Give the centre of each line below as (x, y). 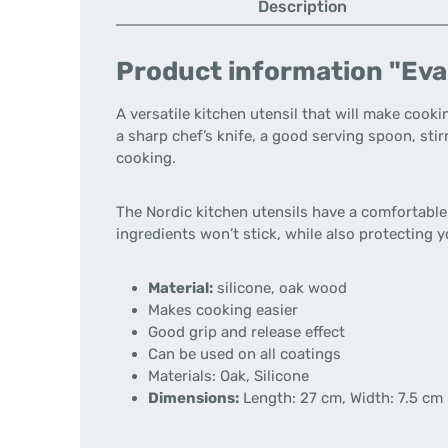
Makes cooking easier (223, 310)
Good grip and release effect (246, 332)
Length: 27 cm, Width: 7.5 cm (343, 398)
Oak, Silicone (262, 376)
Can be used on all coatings (244, 354)
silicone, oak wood (280, 288)
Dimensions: (193, 398)
